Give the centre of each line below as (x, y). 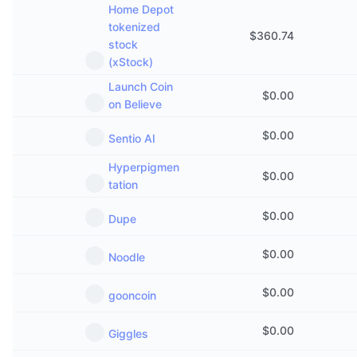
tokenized (134, 27)
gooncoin (132, 295)
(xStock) (131, 62)
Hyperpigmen (144, 167)
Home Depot (141, 9)
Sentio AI (132, 138)
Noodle (127, 257)
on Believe (135, 104)
